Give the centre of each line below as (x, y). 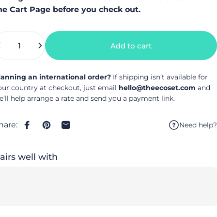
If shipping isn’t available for (161, 77)
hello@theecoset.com (157, 88)
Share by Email (94, 129)
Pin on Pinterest (77, 129)
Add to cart (131, 46)
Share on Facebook (64, 129)
